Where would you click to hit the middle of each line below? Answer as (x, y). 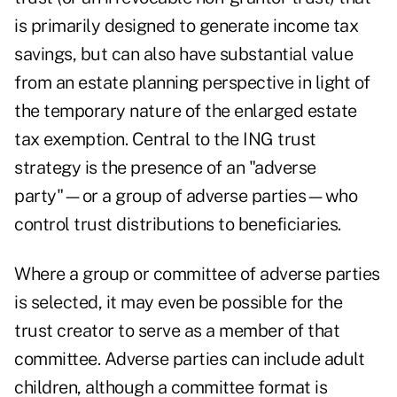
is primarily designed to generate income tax (186, 26)
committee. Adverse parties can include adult (189, 359)
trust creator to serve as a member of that (177, 331)
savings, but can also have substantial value (183, 54)
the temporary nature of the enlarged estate (186, 111)
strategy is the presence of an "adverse (165, 168)
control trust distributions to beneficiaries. (178, 225)
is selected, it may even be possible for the (178, 303)
